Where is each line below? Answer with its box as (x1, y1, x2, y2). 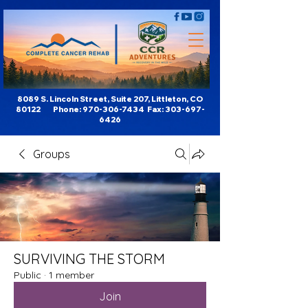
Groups (33, 147, 70, 161)
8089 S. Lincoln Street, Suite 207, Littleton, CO (17, 94, 203, 104)
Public (14, 269, 41, 281)
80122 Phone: (15, 104, 82, 114)
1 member (49, 269, 94, 281)
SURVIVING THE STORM (14, 250, 165, 267)
